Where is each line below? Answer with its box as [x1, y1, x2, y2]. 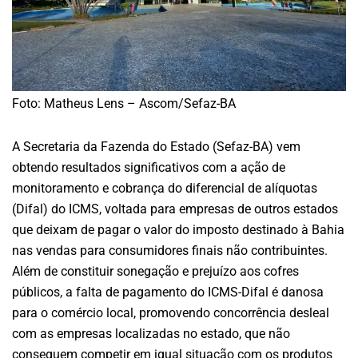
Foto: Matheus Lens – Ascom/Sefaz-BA [12, 95, 236, 111]
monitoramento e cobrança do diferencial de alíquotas [12, 180, 317, 196]
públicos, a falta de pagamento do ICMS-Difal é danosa [12, 284, 324, 300]
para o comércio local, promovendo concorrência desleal [12, 304, 329, 320]
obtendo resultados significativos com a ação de [12, 159, 285, 175]
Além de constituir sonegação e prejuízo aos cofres [12, 263, 299, 279]
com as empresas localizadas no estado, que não [12, 325, 290, 341]
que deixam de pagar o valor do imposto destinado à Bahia [12, 221, 344, 237]
